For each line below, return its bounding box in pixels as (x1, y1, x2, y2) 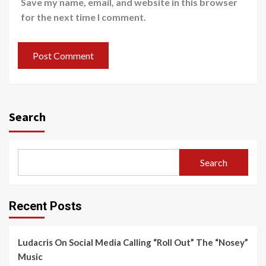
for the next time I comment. (21, 11, 146, 23)
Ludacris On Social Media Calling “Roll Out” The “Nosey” (18, 237, 248, 248)
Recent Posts (9, 199, 82, 214)
